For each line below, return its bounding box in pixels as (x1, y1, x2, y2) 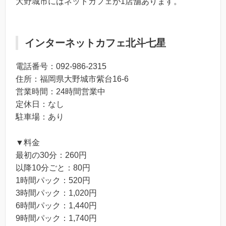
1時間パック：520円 (16, 176, 90, 185)
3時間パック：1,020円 (16, 188, 97, 197)
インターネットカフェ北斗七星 (25, 37, 166, 49)
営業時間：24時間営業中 (16, 87, 105, 96)
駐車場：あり (16, 112, 64, 122)
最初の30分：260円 (16, 150, 87, 159)
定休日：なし (16, 100, 64, 109)
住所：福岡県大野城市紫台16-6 (16, 75, 129, 84)
